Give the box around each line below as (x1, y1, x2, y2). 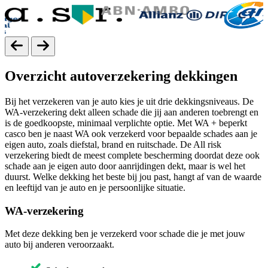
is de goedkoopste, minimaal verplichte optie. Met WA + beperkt (5, 117, 247, 128)
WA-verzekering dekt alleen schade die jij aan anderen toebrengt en (5, 106, 258, 117)
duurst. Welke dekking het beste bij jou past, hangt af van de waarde (5, 171, 261, 182)
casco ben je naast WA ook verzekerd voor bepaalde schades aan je (5, 128, 257, 139)
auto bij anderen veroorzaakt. (5, 239, 114, 250)
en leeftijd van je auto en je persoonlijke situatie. (5, 182, 185, 193)
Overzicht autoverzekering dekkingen (5, 68, 237, 84)
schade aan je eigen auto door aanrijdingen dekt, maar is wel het (5, 160, 245, 171)
